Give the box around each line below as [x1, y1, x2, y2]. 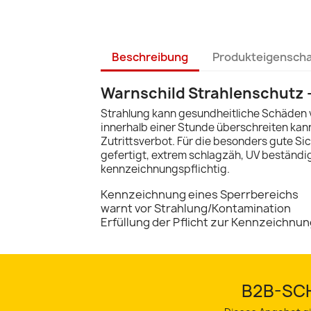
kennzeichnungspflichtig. [101, 162, 230, 176]
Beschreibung [112, 49, 188, 65]
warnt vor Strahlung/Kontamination [101, 201, 291, 216]
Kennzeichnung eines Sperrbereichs [101, 187, 299, 202]
